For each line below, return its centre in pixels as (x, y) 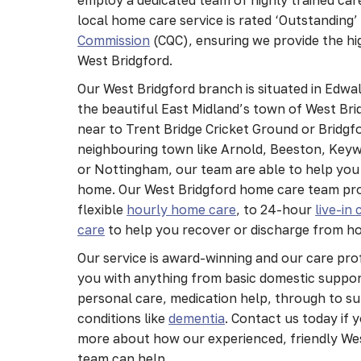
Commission (114, 40)
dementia (197, 318)
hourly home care (182, 209)
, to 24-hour (276, 209)
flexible (102, 209)
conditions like (123, 318)
